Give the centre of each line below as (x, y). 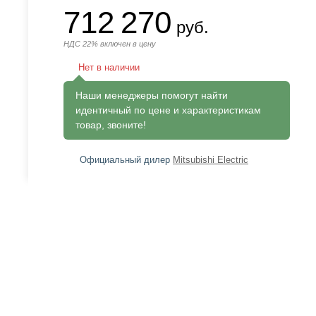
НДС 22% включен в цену (110, 44)
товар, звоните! (111, 125)
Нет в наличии (109, 67)
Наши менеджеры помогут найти (152, 95)
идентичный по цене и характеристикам (168, 110)
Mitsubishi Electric (211, 160)
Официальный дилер (126, 160)
